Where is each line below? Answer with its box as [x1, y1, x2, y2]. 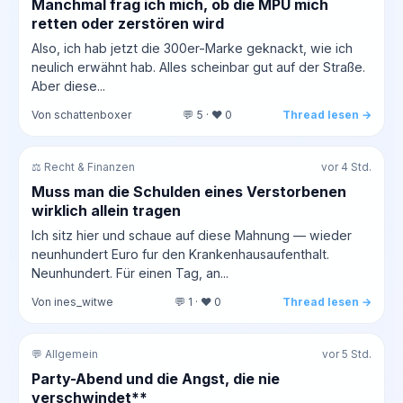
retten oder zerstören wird [31, 13, 224, 32]
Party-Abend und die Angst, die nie [31, 369, 280, 388]
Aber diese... [31, 77, 105, 94]
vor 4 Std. [321, 160, 372, 174]
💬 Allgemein [31, 347, 98, 361]
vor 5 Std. [322, 347, 372, 361]
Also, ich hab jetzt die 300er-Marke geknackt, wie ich [31, 40, 353, 56]
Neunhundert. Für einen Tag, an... [31, 264, 228, 281]
